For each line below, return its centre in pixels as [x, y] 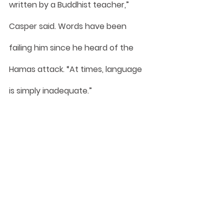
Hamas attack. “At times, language [76, 69]
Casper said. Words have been [69, 26]
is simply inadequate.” [50, 90]
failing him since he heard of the [72, 47]
